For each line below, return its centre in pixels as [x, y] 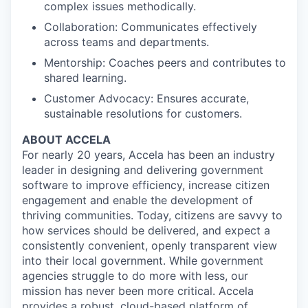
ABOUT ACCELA [66, 140]
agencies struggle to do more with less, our [135, 276]
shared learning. [85, 78]
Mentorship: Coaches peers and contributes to [165, 63]
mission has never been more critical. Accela [138, 291]
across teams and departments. [126, 42]
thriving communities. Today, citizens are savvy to [152, 215]
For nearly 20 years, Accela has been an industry [148, 155]
